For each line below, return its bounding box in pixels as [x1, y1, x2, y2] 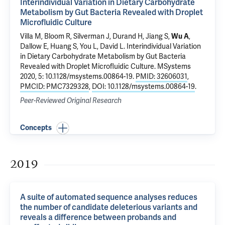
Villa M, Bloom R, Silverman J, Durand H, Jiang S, [20, 32, 171, 41]
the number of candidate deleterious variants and [20, 202, 197, 212]
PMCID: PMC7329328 [20, 82, 89, 91]
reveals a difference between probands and [20, 212, 176, 222]
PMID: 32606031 [136, 72, 187, 81]
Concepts [20, 124, 52, 132]
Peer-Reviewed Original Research [20, 96, 122, 105]
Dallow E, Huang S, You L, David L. [20, 42, 127, 51]
